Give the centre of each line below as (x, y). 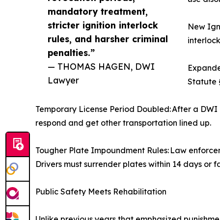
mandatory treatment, (98, 12)
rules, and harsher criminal (108, 39)
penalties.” (71, 53)
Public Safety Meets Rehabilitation (101, 192)
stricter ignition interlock (103, 25)
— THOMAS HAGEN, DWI (101, 67)
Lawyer (63, 80)
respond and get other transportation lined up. (123, 123)
